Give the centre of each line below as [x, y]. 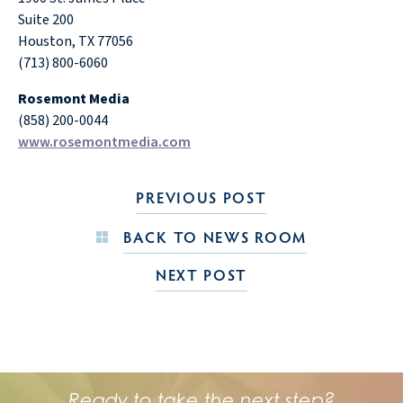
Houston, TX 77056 [76, 41]
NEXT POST [201, 275]
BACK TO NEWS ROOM [215, 237]
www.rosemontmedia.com [104, 142]
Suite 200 [46, 20]
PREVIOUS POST [201, 197]
